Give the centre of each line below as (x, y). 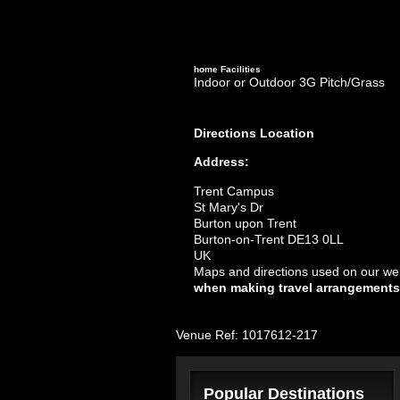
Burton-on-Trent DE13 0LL (269, 239)
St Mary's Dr (229, 207)
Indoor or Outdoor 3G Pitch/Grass (289, 82)
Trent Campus (234, 191)
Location (285, 133)
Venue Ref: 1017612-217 (247, 335)
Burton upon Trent (245, 223)
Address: (221, 162)
